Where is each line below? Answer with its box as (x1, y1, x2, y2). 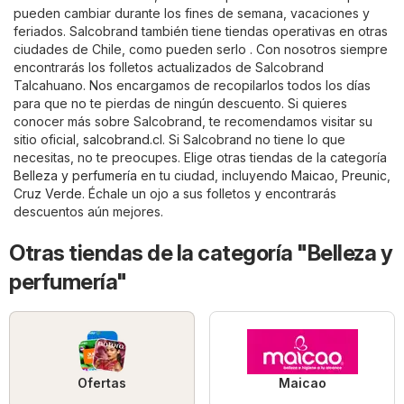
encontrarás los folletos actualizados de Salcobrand (14, 60, 324, 76)
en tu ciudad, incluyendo (137, 168, 291, 184)
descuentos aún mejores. (14, 204, 163, 220)
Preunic (342, 168, 387, 184)
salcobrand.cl (83, 132, 162, 148)
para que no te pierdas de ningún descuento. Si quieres (14, 96, 347, 112)
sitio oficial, (14, 132, 83, 148)
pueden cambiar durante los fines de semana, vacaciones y (14, 5, 370, 22)
